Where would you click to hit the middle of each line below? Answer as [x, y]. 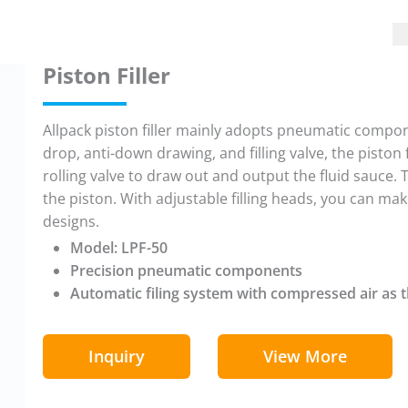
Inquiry [116, 357]
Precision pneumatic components [186, 271]
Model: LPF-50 [118, 248]
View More [305, 357]
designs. [71, 222]
